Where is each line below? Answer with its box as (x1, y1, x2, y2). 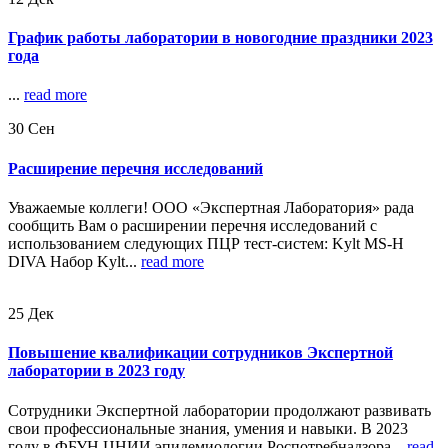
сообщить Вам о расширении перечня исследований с (8, 216, 377, 234)
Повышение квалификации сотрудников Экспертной (8, 344, 393, 362)
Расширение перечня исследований (8, 159, 263, 177)
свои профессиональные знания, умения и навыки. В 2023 (8, 419, 408, 437)
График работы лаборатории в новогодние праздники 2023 (8, 29, 433, 47)
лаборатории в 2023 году (8, 362, 185, 380)
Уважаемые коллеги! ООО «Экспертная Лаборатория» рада (8, 198, 414, 216)
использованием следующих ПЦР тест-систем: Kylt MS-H (8, 234, 404, 252)
